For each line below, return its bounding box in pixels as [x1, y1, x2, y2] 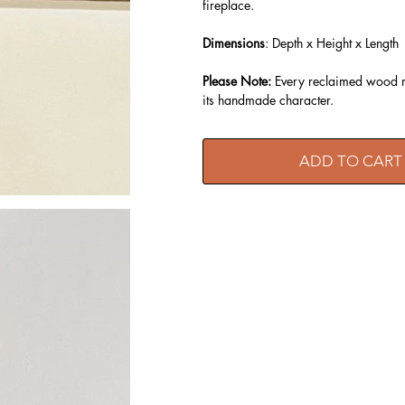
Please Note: [202, 71, 271, 89]
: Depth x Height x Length [265, 33, 399, 52]
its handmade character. [202, 90, 334, 108]
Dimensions [202, 33, 265, 52]
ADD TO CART [298, 151, 402, 170]
